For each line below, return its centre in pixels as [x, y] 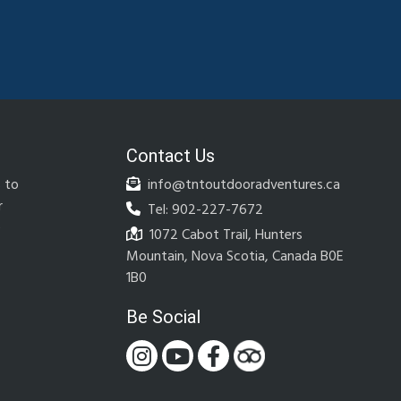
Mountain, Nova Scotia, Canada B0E [235, 257]
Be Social [163, 317]
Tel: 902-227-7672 [204, 211]
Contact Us [171, 155]
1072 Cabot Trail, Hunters [224, 236]
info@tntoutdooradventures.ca [242, 186]
